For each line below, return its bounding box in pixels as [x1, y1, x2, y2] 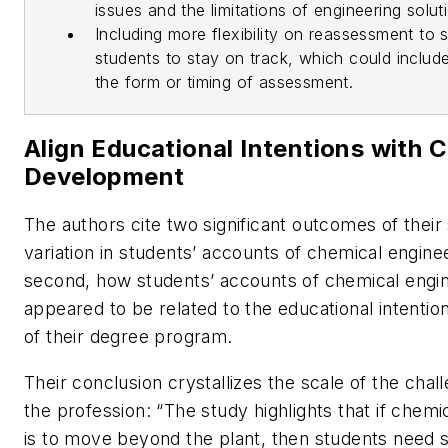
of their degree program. [24, 326, 233, 348]
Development [24, 162, 191, 192]
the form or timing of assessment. [95, 72, 354, 93]
